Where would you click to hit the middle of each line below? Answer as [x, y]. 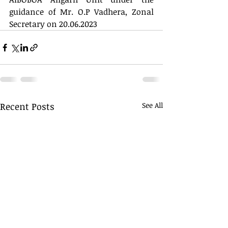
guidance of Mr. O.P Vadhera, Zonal [81, 12]
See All [152, 105]
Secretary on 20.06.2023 [53, 24]
